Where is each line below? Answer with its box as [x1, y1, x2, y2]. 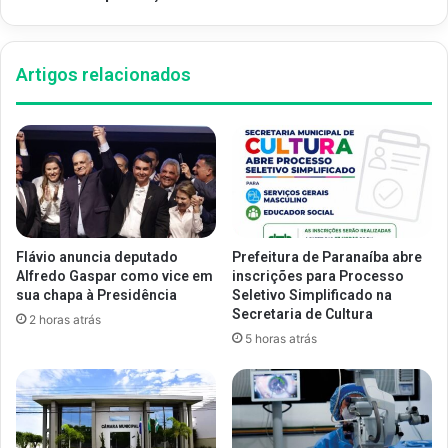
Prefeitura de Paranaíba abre [232, 248, 422, 265]
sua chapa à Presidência [16, 286, 177, 303]
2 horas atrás [29, 311, 101, 327]
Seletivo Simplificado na [232, 286, 392, 303]
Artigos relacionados [16, 64, 191, 85]
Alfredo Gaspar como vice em [16, 267, 213, 284]
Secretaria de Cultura [232, 305, 373, 322]
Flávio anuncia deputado [16, 248, 178, 265]
